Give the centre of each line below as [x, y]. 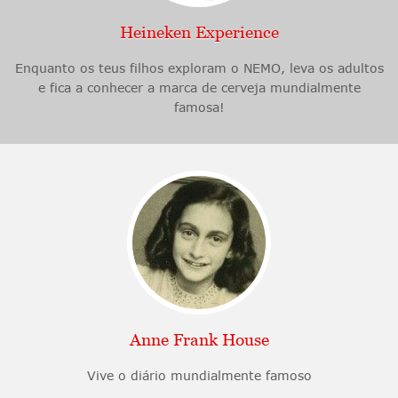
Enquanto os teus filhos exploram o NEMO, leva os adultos [199, 68]
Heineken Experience [199, 33]
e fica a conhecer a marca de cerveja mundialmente [199, 88]
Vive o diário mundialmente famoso [199, 376]
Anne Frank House [199, 340]
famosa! [199, 107]
